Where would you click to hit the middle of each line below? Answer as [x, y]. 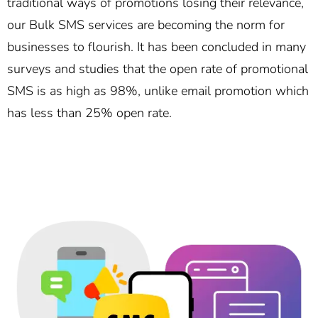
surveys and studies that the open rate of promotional [158, 69]
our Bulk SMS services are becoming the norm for [146, 25]
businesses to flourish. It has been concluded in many [157, 47]
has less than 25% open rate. [89, 113]
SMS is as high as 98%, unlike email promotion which [158, 91]
